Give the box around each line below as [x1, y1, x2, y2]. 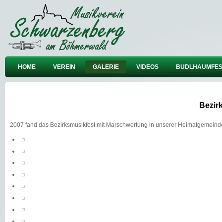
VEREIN [53, 63, 75, 70]
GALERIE [93, 63, 119, 70]
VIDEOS [136, 63, 159, 70]
